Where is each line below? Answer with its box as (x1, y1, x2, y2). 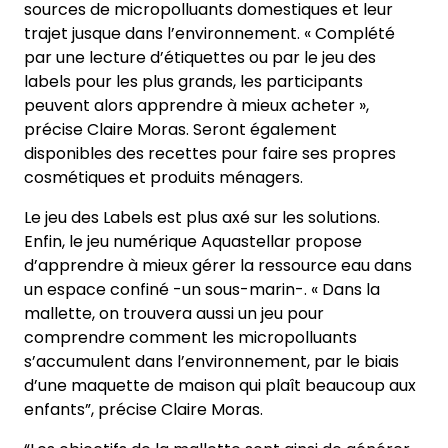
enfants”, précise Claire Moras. (24, 398, 263, 422)
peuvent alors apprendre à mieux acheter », (24, 94, 369, 118)
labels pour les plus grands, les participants (24, 70, 363, 94)
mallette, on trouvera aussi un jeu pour (24, 302, 324, 326)
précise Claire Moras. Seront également (24, 118, 337, 142)
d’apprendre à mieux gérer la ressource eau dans (24, 254, 412, 278)
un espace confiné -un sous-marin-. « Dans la (24, 278, 380, 302)
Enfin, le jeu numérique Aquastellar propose (24, 230, 362, 254)
